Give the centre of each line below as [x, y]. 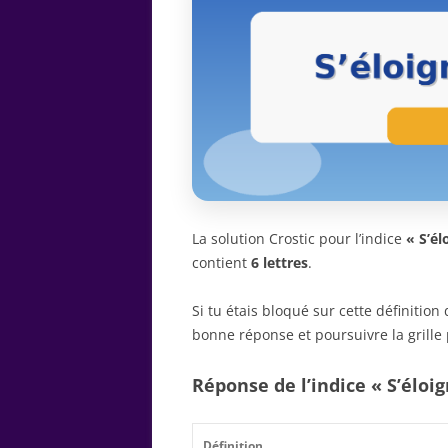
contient [221, 262]
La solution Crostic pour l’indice [299, 238]
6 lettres [279, 262]
